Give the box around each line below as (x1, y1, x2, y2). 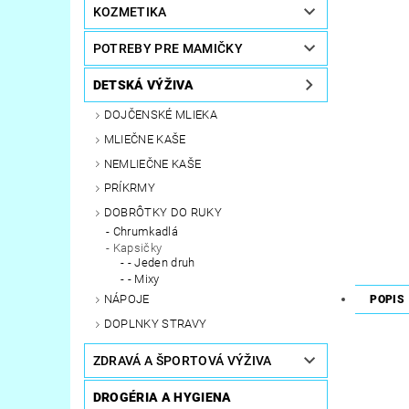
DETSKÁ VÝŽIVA (92, 78, 194, 93)
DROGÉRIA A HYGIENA (92, 389, 232, 404)
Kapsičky (112, 241, 163, 256)
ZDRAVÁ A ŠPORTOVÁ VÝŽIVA (92, 352, 272, 368)
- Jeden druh (127, 256, 195, 270)
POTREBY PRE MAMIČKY (92, 41, 243, 57)
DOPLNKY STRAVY (103, 316, 207, 330)
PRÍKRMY (103, 181, 156, 195)
